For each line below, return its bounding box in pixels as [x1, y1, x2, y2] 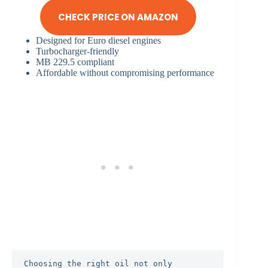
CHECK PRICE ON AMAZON [57, 10, 178, 23]
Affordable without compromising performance [36, 68, 214, 78]
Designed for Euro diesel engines [36, 35, 161, 46]
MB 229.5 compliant [36, 57, 114, 68]
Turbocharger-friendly [36, 46, 119, 57]
